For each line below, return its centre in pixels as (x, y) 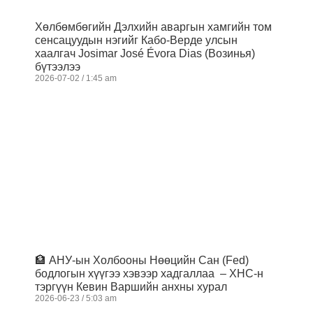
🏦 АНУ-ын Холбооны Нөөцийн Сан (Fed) (142, 260)
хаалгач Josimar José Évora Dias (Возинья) (145, 53)
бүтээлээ (58, 66)
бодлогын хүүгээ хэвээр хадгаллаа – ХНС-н (149, 273)
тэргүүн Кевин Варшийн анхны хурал (131, 286)
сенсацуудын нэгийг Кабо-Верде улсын (136, 40)
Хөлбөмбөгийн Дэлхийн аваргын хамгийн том (153, 27)
